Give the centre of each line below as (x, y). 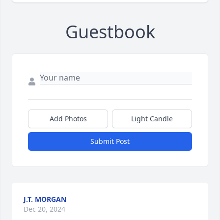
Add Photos (68, 119)
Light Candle (152, 119)
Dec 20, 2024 (44, 209)
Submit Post (110, 141)
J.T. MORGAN (45, 199)
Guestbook (110, 32)
